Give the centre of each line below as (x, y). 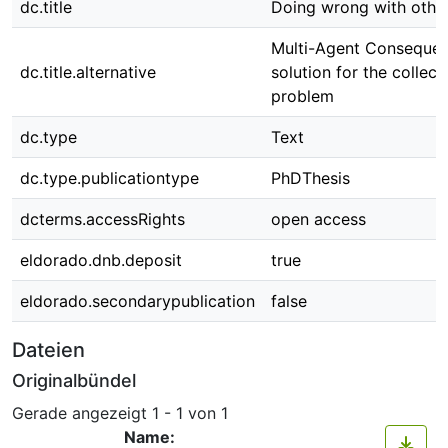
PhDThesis (310, 178)
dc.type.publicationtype (109, 178)
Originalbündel (74, 380)
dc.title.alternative (88, 72)
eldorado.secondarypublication (137, 301)
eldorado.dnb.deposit (101, 260)
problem (302, 96)
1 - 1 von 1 (190, 412)
